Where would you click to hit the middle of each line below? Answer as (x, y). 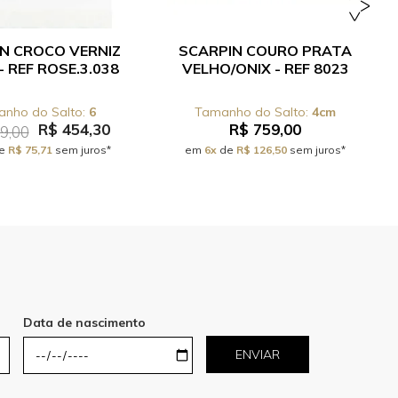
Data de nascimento (85, 322)
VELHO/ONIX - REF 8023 (265, 68)
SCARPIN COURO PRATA (265, 51)
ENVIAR (258, 354)
